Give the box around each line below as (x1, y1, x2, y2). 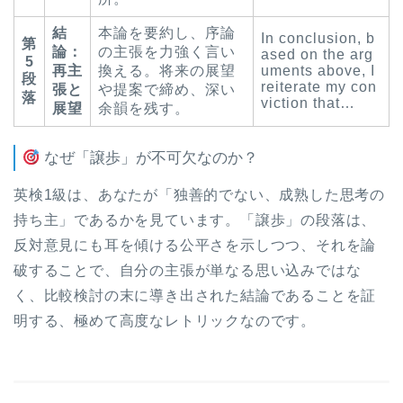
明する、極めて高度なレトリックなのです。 (13, 312, 316, 328)
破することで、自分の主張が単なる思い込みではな (13, 262, 362, 278)
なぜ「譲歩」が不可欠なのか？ (40, 149, 259, 166)
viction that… (261, 95, 355, 111)
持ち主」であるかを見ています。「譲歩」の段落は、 (13, 211, 377, 228)
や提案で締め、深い (98, 82, 236, 97)
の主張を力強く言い (98, 44, 236, 59)
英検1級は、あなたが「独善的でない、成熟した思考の (13, 186, 385, 202)
